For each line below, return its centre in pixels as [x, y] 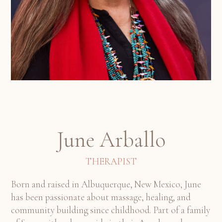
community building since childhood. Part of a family [111, 210]
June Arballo [111, 140]
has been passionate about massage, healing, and [101, 197]
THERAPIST [111, 162]
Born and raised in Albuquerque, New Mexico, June [106, 184]
